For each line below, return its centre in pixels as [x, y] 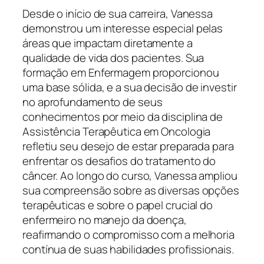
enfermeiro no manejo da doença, [105, 220]
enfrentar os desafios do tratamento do [119, 161]
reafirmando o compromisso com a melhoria [128, 234]
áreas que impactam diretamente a [108, 43]
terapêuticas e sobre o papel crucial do [118, 205]
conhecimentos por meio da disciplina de [123, 116]
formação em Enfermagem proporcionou [121, 72]
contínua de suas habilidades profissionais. [128, 249]
